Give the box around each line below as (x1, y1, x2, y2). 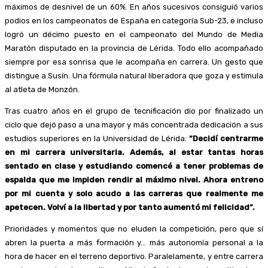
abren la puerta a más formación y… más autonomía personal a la (5, 237, 263, 247)
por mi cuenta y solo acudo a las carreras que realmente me (5, 188, 263, 198)
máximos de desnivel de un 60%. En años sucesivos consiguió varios (5, 2, 263, 11)
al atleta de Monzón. (5, 84, 80, 94)
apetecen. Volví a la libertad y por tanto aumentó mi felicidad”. (5, 202, 255, 212)
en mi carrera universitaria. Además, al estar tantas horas (5, 147, 263, 157)
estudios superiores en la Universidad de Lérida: (5, 133, 189, 143)
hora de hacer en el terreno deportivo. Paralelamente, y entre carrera (5, 251, 263, 261)
